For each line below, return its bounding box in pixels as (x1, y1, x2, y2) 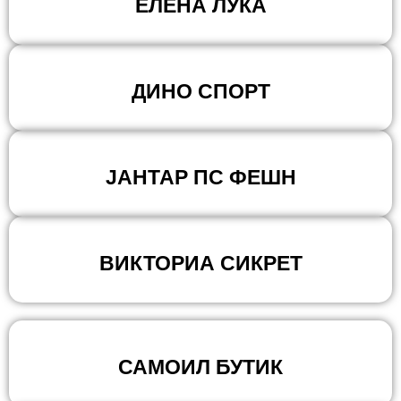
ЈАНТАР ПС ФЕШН (105, 166, 296, 189)
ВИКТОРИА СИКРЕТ (98, 252, 303, 275)
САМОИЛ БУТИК (118, 355, 283, 379)
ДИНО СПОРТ (131, 80, 270, 103)
